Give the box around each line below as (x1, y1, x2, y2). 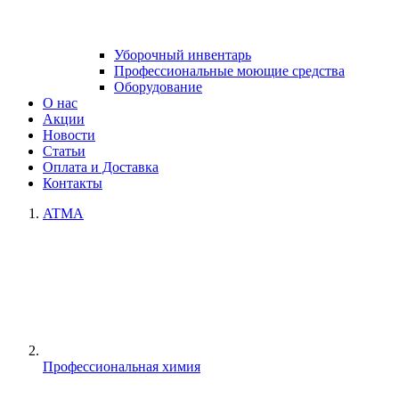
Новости (43, 127, 95, 142)
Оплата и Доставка (43, 159, 159, 175)
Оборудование (114, 79, 202, 94)
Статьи (43, 143, 85, 159)
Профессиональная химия (43, 359, 200, 374)
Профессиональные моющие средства (114, 63, 345, 78)
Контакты (43, 175, 102, 191)
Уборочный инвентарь (114, 47, 251, 62)
